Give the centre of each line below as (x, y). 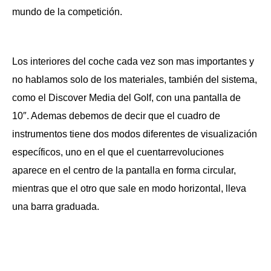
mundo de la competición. (67, 12)
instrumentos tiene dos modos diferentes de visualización (135, 134)
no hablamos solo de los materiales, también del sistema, (135, 80)
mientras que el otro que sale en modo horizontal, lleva (129, 188)
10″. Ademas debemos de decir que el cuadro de (116, 116)
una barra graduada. (56, 207)
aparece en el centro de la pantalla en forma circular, (124, 170)
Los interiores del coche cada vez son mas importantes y (133, 61)
